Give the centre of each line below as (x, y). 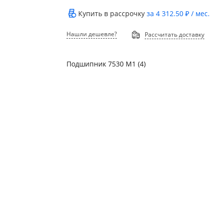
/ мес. (200, 14)
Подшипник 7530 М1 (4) (106, 64)
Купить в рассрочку (113, 14)
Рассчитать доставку (175, 35)
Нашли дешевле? (92, 34)
